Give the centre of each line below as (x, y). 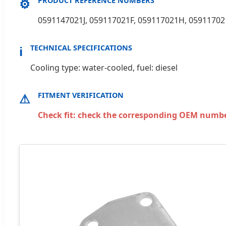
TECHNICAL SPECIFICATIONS (81, 47)
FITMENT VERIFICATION (81, 95)
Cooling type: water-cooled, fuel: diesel (104, 67)
